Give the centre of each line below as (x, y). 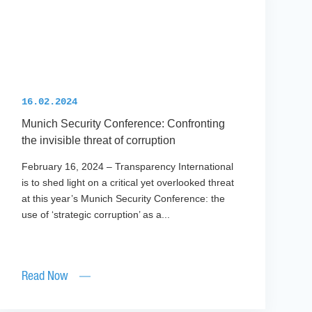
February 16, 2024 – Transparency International (127, 167)
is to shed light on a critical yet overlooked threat (127, 183)
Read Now (45, 277)
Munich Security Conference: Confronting (123, 124)
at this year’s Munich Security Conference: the (123, 199)
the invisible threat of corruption (100, 141)
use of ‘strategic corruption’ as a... (95, 215)
